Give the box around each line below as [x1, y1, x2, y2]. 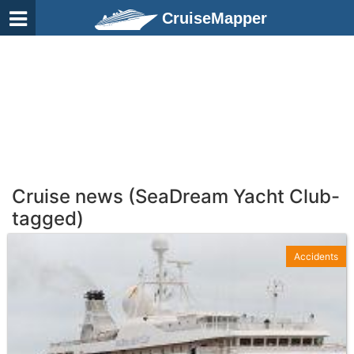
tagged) [12, 207, 84, 230]
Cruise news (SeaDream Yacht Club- [12, 185, 340, 208]
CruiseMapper [162, 9, 267, 27]
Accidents [294, 250, 338, 262]
